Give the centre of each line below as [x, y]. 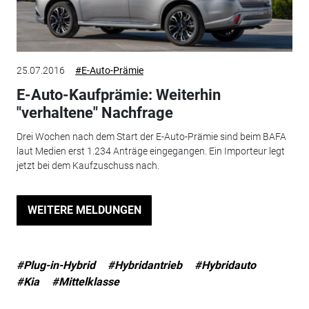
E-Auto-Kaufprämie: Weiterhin [118, 95]
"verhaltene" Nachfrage [94, 113]
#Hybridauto [225, 265]
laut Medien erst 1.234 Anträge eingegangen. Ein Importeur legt [150, 151]
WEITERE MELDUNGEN [84, 210]
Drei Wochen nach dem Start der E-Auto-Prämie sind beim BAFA [151, 136]
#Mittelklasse [85, 281]
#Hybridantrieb [144, 265]
